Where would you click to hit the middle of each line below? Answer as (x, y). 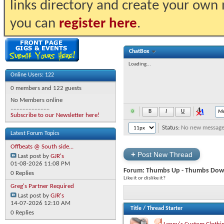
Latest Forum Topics (35, 133)
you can (34, 24)
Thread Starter (165, 208)
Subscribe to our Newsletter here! (55, 115)
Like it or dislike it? (144, 178)
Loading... (140, 64)
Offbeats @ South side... (42, 147)
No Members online (36, 100)
